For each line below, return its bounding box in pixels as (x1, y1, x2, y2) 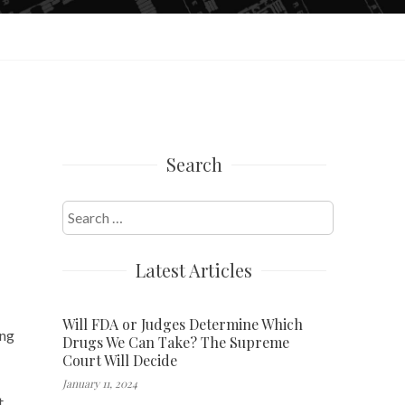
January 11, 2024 (61, 375, 137, 391)
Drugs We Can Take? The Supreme (61, 332, 289, 352)
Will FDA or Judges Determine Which (61, 314, 303, 334)
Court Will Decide (61, 350, 177, 370)
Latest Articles (136, 257, 253, 282)
